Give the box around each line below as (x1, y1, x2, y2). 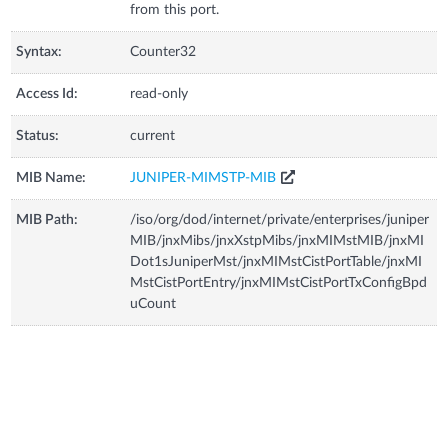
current (130, 129, 176, 143)
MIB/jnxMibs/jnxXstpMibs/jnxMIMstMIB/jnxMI (130, 234, 425, 248)
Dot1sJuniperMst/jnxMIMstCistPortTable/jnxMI (130, 255, 423, 269)
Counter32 (130, 45, 197, 59)
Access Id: (16, 87, 79, 101)
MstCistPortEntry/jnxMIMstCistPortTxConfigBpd (130, 276, 428, 290)
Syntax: (16, 45, 63, 59)
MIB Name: (16, 171, 87, 185)
